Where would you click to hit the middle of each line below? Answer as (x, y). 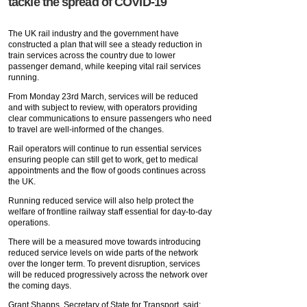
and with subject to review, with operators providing (103, 108)
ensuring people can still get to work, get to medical (103, 160)
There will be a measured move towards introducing (105, 242)
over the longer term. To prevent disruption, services (104, 264)
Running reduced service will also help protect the (101, 201)
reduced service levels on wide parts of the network (103, 253)
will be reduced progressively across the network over (108, 275)
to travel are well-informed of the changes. (86, 130)
